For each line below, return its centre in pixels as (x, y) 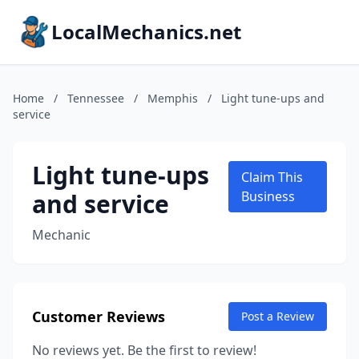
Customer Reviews (99, 317)
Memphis (173, 98)
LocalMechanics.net (146, 32)
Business (268, 196)
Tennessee (96, 98)
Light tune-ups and (273, 98)
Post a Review (278, 316)
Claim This (272, 177)
